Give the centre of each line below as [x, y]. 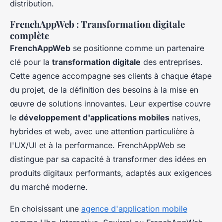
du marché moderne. [49, 187]
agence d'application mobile [134, 209]
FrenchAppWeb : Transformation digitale [97, 24]
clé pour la [31, 62]
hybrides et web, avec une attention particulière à [102, 132]
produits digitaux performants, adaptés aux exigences [111, 173]
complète [29, 36]
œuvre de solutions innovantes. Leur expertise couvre [110, 104]
